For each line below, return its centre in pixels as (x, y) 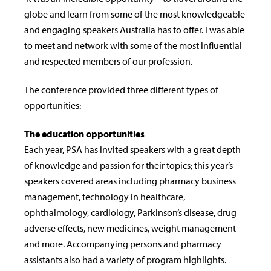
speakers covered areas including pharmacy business (130, 181)
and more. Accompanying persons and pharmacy (123, 244)
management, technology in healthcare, (105, 197)
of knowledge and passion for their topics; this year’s (129, 165)
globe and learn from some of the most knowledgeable (135, 14)
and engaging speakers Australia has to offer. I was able (134, 30)
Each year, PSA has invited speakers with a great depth (132, 150)
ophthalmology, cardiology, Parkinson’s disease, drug (130, 213)
